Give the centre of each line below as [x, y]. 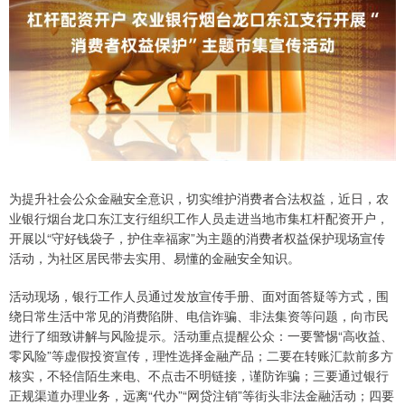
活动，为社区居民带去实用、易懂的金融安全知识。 [155, 258]
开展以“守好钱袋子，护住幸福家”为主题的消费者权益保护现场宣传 [197, 238]
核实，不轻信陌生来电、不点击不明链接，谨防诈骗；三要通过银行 [199, 376]
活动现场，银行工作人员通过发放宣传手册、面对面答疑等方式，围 [199, 296]
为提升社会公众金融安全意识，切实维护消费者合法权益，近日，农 [199, 198]
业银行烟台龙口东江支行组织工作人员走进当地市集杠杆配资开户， [199, 218]
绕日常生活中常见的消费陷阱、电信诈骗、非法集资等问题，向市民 [199, 316]
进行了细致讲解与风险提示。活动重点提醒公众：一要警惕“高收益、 [201, 336]
